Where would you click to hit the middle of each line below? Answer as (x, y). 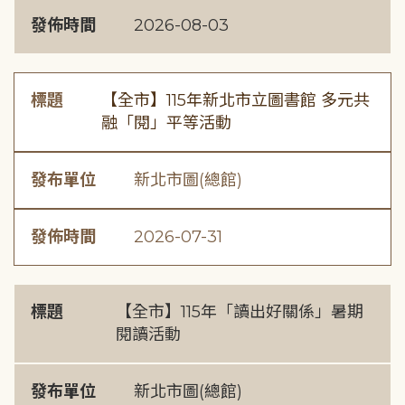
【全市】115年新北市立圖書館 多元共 (236, 100)
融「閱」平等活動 (167, 123)
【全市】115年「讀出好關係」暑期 (240, 312)
